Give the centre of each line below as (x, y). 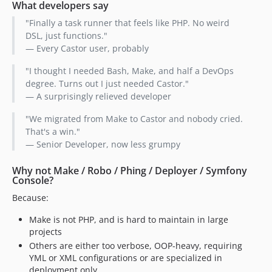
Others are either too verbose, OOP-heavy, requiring (136, 246)
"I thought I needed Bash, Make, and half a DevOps (129, 70)
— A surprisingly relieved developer (98, 96)
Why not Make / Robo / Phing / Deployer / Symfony (130, 170)
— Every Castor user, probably (87, 48)
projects (46, 231)
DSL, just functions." (66, 35)
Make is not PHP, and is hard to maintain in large (129, 219)
